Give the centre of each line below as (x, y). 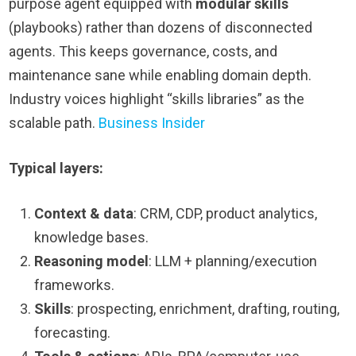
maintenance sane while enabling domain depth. (161, 75)
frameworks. (75, 285)
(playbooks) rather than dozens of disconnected (161, 28)
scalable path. (54, 123)
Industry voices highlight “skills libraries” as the (157, 99)
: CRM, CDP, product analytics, (226, 214)
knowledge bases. (92, 238)
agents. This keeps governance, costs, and (143, 52)
